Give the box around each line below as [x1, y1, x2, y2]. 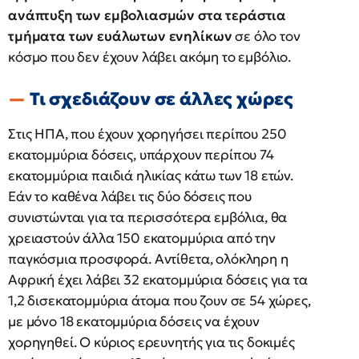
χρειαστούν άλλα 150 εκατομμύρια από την [8, 229, 276, 247]
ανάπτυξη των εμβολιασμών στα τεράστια [8, 6, 287, 24]
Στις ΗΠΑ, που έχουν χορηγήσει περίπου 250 [8, 125, 287, 143]
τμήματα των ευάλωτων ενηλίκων [8, 27, 232, 45]
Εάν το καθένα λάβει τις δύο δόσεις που [8, 188, 252, 205]
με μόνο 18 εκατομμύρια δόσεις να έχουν [8, 313, 260, 330]
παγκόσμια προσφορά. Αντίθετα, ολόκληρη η [8, 250, 288, 268]
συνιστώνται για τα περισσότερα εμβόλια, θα [8, 208, 288, 226]
